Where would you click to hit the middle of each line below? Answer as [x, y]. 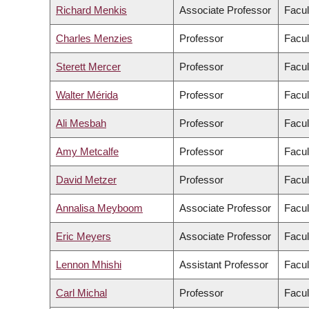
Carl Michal [81, 293]
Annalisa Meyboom [99, 208]
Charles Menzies [94, 39]
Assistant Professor [224, 265]
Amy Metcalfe [87, 152]
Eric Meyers [83, 237]
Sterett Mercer [88, 67]
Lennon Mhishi [89, 265]
